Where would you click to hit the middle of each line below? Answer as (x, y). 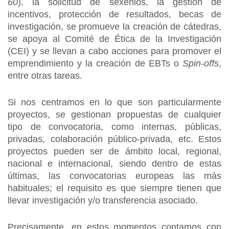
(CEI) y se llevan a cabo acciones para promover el (114, 51)
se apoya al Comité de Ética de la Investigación (114, 39)
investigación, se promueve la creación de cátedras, (114, 27)
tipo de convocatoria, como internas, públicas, (114, 127)
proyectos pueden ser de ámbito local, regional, (114, 151)
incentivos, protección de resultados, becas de (114, 14)
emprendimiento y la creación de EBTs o (95, 63)
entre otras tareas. (45, 76)
